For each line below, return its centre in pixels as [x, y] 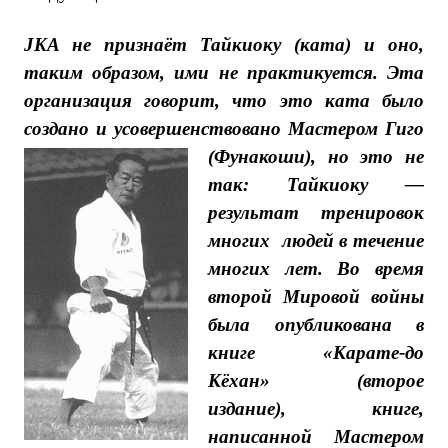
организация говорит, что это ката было [224, 100]
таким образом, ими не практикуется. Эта [224, 72]
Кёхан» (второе [316, 380]
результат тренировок [316, 212]
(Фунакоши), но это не [316, 156]
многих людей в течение [316, 240]
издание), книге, [316, 408]
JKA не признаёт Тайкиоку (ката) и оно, [224, 44]
